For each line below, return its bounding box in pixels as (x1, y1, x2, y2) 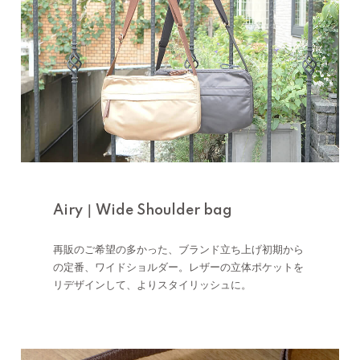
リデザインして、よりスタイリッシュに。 (53, 279, 252, 291)
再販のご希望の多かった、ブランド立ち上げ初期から (53, 243, 304, 256)
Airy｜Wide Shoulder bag (53, 202, 232, 218)
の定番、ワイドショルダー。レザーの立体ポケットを (53, 261, 304, 273)
